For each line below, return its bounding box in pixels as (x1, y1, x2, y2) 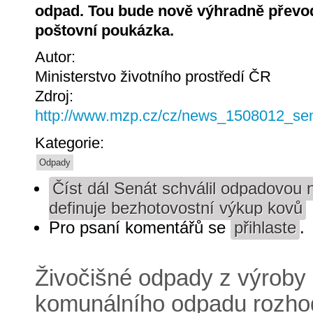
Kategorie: (35, 133, 108, 152)
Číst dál (52, 179, 109, 198)
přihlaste (234, 218, 296, 237)
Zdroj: (35, 87, 78, 105)
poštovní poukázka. (35, 21, 174, 39)
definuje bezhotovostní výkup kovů (49, 198, 303, 217)
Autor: (35, 48, 80, 66)
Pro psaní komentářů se (49, 218, 231, 237)
